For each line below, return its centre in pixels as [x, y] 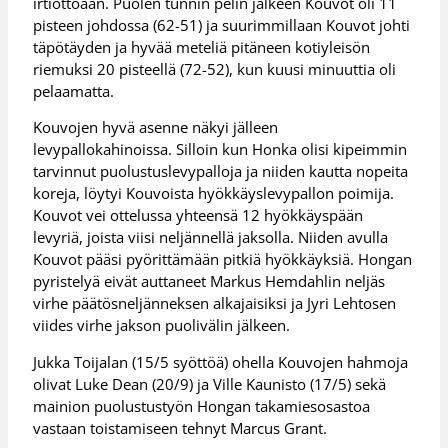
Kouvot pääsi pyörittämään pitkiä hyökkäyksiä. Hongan [223, 259]
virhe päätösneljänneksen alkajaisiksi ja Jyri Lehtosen [215, 303]
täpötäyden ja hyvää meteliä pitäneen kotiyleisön [202, 46]
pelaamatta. [74, 90]
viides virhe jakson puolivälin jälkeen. [162, 325]
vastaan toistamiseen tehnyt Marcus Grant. [180, 427]
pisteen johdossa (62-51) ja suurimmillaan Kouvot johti [222, 24]
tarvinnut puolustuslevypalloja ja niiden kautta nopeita [221, 171]
